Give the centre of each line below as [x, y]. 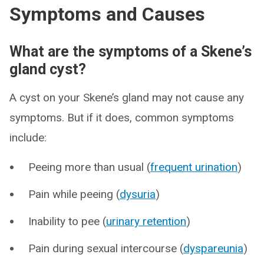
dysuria [138, 194]
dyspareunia [213, 248]
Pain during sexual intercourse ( [106, 248]
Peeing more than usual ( [89, 167]
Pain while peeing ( [74, 194]
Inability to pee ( [67, 221]
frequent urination [194, 167]
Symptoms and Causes [107, 14]
